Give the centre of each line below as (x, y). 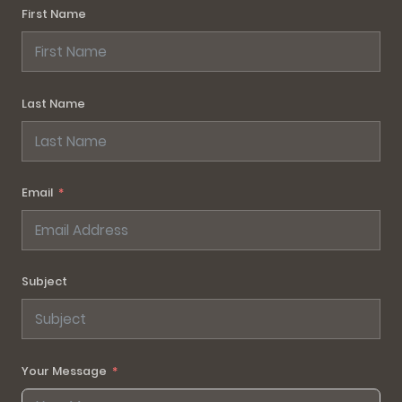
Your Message (64, 371)
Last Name (53, 103)
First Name (54, 14)
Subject (44, 282)
